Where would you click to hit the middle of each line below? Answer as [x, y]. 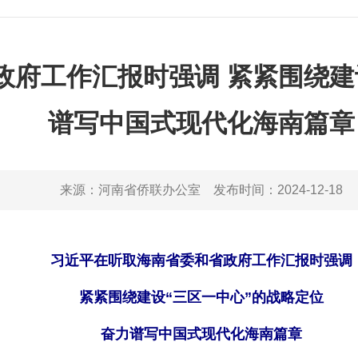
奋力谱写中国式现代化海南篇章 [201, 334]
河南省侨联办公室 [149, 190]
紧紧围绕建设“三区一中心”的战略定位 [201, 297]
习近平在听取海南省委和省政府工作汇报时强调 [201, 261]
